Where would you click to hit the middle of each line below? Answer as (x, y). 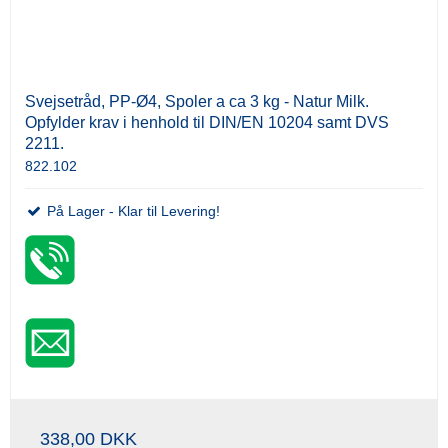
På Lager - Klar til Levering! (131, 211)
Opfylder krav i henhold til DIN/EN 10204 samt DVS (207, 123)
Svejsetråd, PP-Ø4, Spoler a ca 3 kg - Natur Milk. (197, 102)
